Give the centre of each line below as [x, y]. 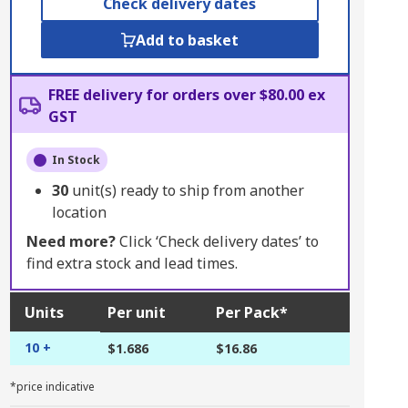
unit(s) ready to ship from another [188, 190]
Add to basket [187, 40]
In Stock [76, 160]
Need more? [71, 241]
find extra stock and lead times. [132, 263]
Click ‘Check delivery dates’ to [217, 241]
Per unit [136, 312]
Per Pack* [251, 312]
